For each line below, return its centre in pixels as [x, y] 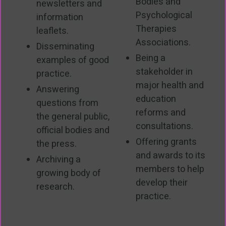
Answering [58, 89]
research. [55, 187]
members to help [170, 169]
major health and [170, 85]
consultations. [164, 126]
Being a [151, 58]
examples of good [73, 60]
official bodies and [73, 130]
